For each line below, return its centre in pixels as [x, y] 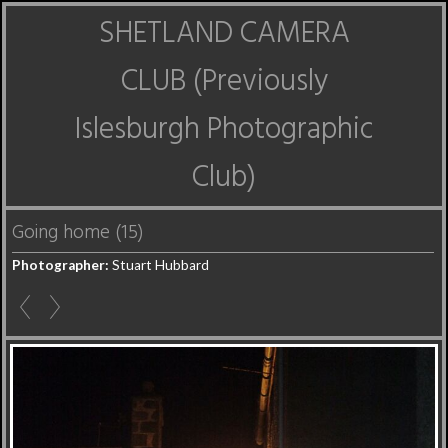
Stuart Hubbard [159, 265]
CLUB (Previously [224, 82]
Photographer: [60, 265]
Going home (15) [78, 233]
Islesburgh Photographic [224, 130]
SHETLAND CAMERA [224, 34]
